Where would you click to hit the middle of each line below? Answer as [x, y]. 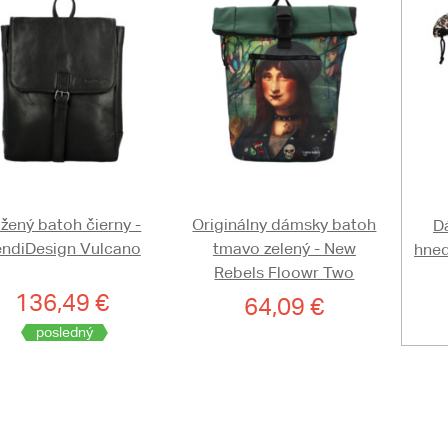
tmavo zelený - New [284, 249]
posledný [64, 332]
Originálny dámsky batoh [284, 225]
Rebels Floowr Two [284, 273]
